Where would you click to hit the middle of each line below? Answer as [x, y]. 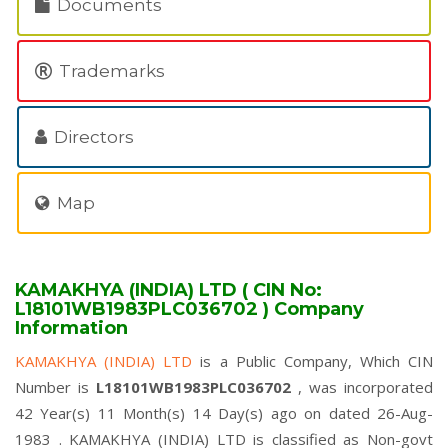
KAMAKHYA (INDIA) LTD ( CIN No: [168, 290]
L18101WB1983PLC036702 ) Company [189, 309]
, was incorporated [365, 387]
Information [71, 328]
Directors [92, 137]
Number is [55, 387]
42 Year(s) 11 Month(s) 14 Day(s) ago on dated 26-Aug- [224, 413]
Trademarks [110, 71]
